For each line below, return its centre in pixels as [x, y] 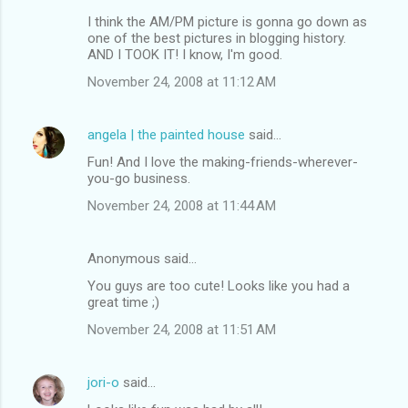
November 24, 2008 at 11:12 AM [182, 82]
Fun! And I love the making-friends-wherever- [223, 162]
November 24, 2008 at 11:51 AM [182, 329]
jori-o [103, 382]
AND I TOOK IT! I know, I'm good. [185, 54]
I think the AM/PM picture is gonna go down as [227, 21]
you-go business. [139, 178]
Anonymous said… [142, 258]
